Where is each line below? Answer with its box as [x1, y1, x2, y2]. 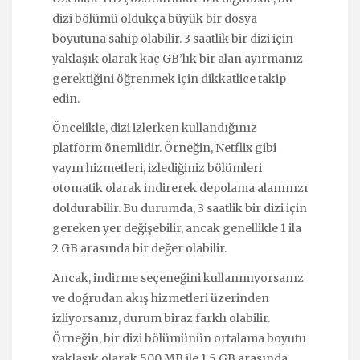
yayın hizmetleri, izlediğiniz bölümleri [52, 161, 262, 176]
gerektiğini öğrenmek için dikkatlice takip [52, 72, 286, 87]
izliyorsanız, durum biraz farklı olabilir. [52, 310, 270, 325]
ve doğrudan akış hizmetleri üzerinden [52, 290, 269, 305]
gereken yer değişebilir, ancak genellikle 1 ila [52, 221, 301, 236]
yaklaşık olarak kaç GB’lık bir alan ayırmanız [52, 51, 303, 67]
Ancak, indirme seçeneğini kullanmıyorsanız [52, 270, 304, 285]
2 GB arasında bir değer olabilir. [52, 241, 227, 256]
